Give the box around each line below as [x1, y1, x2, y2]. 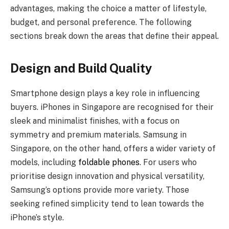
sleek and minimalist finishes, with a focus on [10, 116, 179, 126]
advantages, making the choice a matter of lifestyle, [10, 3, 207, 13]
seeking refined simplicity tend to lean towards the [10, 198, 204, 209]
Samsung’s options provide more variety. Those [10, 185, 189, 195]
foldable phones [78, 157, 140, 167]
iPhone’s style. [10, 212, 64, 222]
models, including [10, 157, 78, 167]
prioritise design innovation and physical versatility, [10, 171, 204, 181]
